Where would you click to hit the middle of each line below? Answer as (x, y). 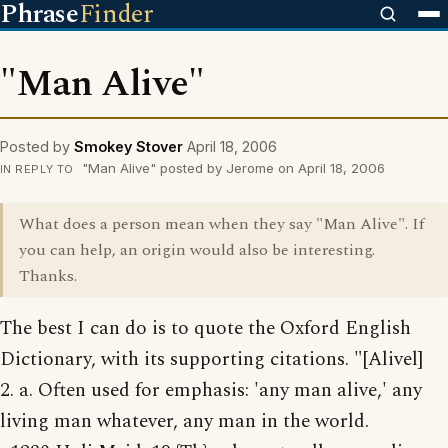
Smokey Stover (128, 146)
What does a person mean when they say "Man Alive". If (221, 224)
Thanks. (48, 276)
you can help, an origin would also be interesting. (197, 250)
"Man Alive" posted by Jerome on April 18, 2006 (231, 168)
